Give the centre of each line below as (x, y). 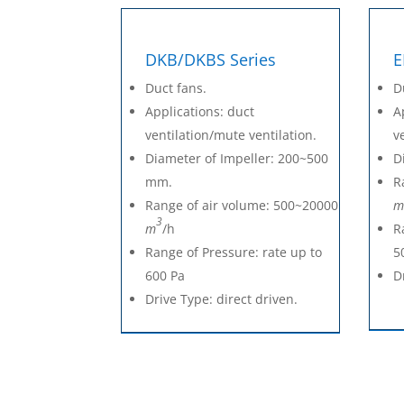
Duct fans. (176, 88)
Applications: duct (200, 112)
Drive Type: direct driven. (222, 299)
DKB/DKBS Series (211, 60)
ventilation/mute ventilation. (231, 135)
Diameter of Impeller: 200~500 (237, 159)
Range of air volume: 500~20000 (242, 206)
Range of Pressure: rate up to (234, 252)
